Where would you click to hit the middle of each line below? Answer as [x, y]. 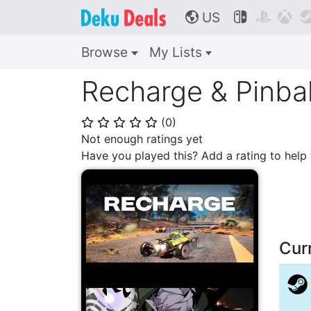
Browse [106, 52]
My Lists [177, 52]
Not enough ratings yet [142, 139]
